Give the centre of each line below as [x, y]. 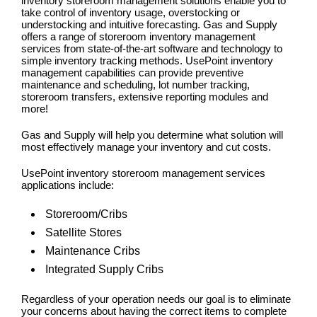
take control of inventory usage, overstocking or [131, 13]
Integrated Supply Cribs [104, 270]
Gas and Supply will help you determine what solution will [152, 135]
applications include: [68, 185]
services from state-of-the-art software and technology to [152, 49]
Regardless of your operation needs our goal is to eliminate [156, 299]
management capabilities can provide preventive [132, 73]
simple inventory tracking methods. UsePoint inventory [147, 61]
